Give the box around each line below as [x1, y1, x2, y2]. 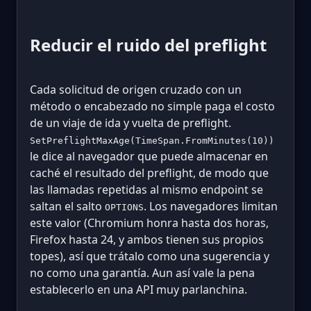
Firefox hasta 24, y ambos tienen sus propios [30, 231, 264, 247]
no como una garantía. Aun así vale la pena [30, 264, 255, 280]
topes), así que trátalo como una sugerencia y [30, 248, 269, 264]
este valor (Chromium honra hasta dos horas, [30, 215, 269, 230]
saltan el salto [30, 198, 105, 214]
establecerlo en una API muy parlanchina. [30, 281, 247, 297]
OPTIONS [105, 201, 144, 212]
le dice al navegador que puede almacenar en [30, 148, 268, 164]
